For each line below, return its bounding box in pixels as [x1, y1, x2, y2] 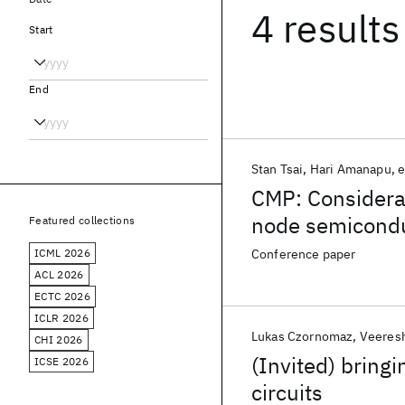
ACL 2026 [34, 268, 84, 281]
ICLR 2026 [34, 311, 89, 325]
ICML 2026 [34, 246, 90, 259]
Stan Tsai [251, 161, 304, 177]
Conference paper [251, 246, 356, 262]
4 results [251, 4, 400, 53]
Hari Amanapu [309, 161, 391, 177]
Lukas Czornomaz [251, 328, 353, 344]
